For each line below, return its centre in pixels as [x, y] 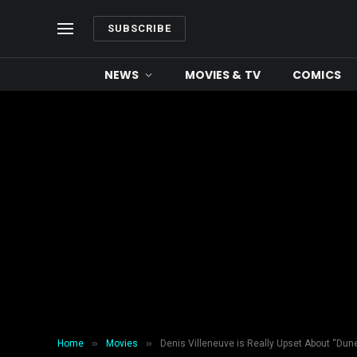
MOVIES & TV [223, 75]
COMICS [317, 75]
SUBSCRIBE [140, 28]
